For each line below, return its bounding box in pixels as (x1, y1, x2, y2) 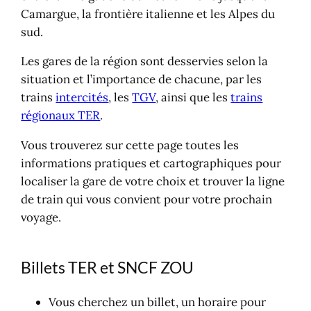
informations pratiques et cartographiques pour (21, 155, 282, 171)
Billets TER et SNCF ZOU (21, 258, 194, 278)
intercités (56, 90, 109, 106)
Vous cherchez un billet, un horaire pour (49, 294, 267, 310)
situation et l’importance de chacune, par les (21, 72, 262, 87)
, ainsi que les (155, 90, 231, 106)
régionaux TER (21, 108, 101, 124)
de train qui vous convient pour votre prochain (21, 192, 273, 208)
